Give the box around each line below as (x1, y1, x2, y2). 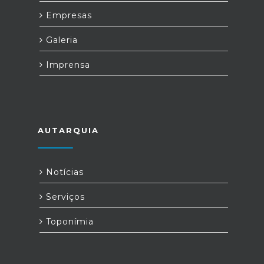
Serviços (43, 192, 85, 202)
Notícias (43, 167, 84, 177)
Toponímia (43, 216, 94, 227)
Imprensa (43, 60, 90, 70)
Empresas (43, 10, 92, 21)
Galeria (43, 35, 78, 45)
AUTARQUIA (38, 126, 99, 135)
